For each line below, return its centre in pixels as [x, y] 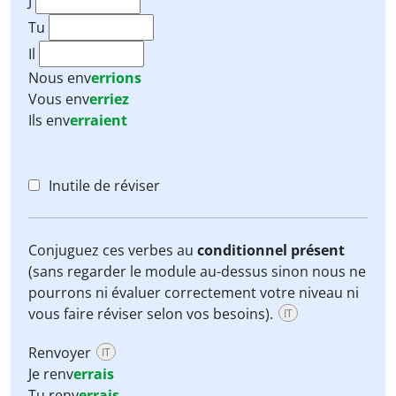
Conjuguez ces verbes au [113, 250]
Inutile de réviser [104, 186]
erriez [109, 99]
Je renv [51, 374]
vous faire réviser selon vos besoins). [152, 314]
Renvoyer [61, 353]
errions [116, 78]
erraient [99, 120]
